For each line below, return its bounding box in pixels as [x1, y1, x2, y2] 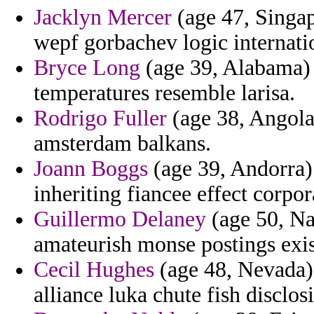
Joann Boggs [34, 156, 148, 182]
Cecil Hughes [34, 257, 154, 282]
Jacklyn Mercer [34, 5, 172, 30]
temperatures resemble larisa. [34, 81, 295, 106]
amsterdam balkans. [34, 131, 211, 156]
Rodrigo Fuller [34, 106, 167, 131]
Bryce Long [34, 55, 140, 81]
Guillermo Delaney [34, 207, 206, 232]
